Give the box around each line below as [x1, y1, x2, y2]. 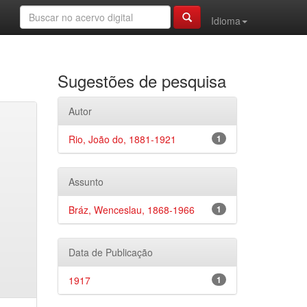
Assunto [68, 175, 103, 188]
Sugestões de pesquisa [57, 69, 226, 93]
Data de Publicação [68, 245, 153, 259]
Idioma [211, 14, 241, 27]
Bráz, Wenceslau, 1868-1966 [68, 203, 195, 217]
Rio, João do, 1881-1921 [68, 132, 176, 146]
